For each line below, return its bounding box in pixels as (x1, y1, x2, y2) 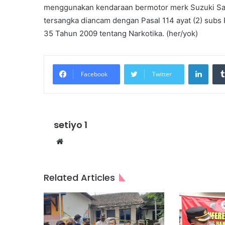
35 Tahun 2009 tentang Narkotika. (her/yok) (44, 29, 198, 38)
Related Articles (44, 171, 115, 184)
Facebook (81, 70, 107, 78)
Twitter (152, 70, 172, 78)
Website (63, 137, 91, 146)
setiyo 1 (54, 119, 87, 131)
